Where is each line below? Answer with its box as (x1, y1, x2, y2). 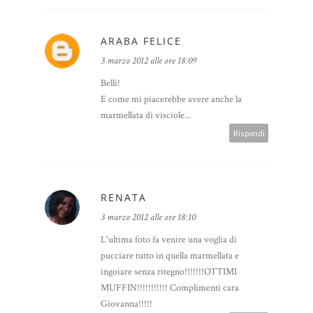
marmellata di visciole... (101, 109, 191, 122)
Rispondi (233, 129, 265, 138)
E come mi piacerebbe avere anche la (101, 93, 242, 106)
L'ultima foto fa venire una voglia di (101, 233, 237, 247)
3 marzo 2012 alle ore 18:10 (101, 211, 196, 224)
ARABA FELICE (101, 34, 182, 48)
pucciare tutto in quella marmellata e (101, 249, 239, 263)
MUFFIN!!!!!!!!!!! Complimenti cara (101, 282, 239, 295)
